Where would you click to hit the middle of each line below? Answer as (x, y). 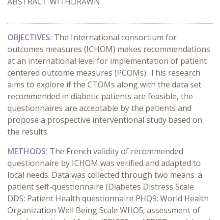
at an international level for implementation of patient (107, 61)
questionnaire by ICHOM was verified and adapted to (104, 163)
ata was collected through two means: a (130, 175)
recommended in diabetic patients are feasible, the (100, 96)
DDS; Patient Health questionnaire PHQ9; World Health (108, 198)
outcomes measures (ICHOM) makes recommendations (109, 49)
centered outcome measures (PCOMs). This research (104, 73)
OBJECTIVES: (31, 37)
